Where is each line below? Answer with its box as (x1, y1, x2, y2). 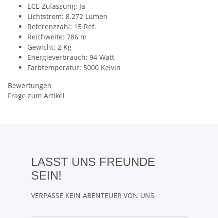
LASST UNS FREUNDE (31, 155, 155, 168)
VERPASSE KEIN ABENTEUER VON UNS (31, 190, 154, 200)
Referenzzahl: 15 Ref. (27, 21, 96, 31)
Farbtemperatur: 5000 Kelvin (27, 62, 121, 72)
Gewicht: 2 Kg (27, 42, 72, 52)
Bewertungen (8, 80, 52, 90)
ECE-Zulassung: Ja (27, 1, 85, 11)
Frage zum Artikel (8, 91, 65, 100)
